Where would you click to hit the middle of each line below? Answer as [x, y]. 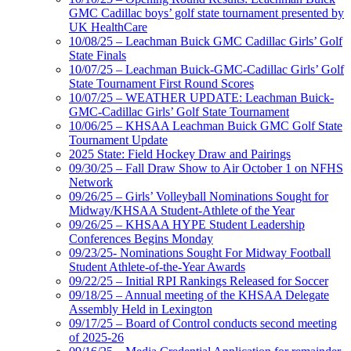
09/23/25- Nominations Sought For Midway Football [200, 253]
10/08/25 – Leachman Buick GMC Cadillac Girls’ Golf [206, 42]
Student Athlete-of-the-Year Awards [157, 267]
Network [91, 183]
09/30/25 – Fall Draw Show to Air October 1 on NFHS [206, 168]
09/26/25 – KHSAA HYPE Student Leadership [187, 225]
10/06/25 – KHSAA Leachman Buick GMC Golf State [206, 126]
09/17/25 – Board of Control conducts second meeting [203, 324]
